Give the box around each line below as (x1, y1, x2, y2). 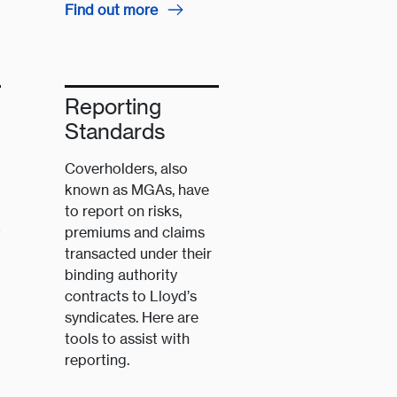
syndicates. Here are (65, 308, 199, 327)
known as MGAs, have (65, 181, 210, 199)
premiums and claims (65, 223, 206, 242)
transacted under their (65, 245, 213, 263)
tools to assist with (65, 330, 191, 348)
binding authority (65, 266, 178, 284)
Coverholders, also (65, 160, 189, 178)
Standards (65, 119, 167, 144)
